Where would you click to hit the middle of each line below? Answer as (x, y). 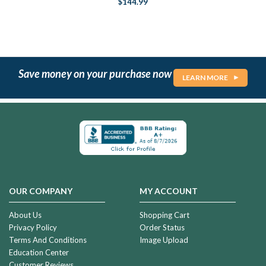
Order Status (162, 228)
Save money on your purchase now (96, 73)
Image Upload (164, 240)
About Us (25, 215)
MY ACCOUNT (168, 191)
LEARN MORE (205, 77)
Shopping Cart (164, 215)
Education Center (39, 253)
